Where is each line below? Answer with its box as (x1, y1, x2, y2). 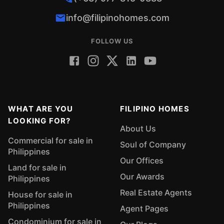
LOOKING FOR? (8, 116, 71, 125)
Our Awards (120, 171, 164, 181)
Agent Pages (120, 203, 168, 213)
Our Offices (120, 155, 163, 165)
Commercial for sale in (8, 135, 93, 145)
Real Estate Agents (120, 187, 192, 197)
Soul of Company (120, 139, 186, 149)
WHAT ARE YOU (8, 104, 73, 113)
